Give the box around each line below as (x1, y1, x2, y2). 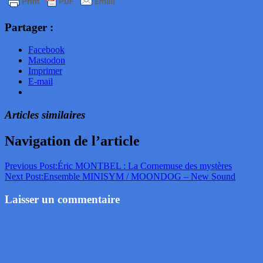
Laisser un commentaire (5, 193, 120, 205)
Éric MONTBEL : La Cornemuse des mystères (58, 160, 232, 171)
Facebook (28, 45, 65, 55)
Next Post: (5, 171, 43, 181)
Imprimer (28, 66, 62, 76)
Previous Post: (5, 160, 58, 171)
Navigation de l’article (5, 133, 140, 149)
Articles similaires (5, 109, 85, 121)
